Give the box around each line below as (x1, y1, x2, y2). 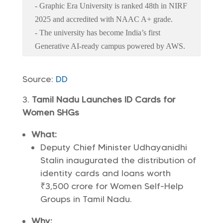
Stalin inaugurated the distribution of (40, 155, 196, 166)
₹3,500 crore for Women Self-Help (40, 181, 183, 192)
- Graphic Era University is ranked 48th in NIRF (34, 1, 187, 10)
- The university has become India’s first (34, 28, 160, 37)
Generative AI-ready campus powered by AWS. (34, 42, 185, 50)
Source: (22, 74, 56, 85)
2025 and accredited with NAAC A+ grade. (34, 15, 173, 23)
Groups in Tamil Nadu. (40, 194, 132, 205)
